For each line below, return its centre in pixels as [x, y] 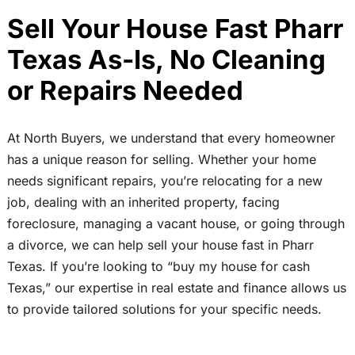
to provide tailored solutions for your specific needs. [164, 309]
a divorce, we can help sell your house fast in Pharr [160, 245]
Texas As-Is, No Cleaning [166, 59]
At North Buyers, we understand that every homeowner [171, 138]
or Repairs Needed [125, 90]
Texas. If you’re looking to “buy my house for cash [158, 267]
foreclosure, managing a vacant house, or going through [176, 224]
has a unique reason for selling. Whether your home [161, 160]
